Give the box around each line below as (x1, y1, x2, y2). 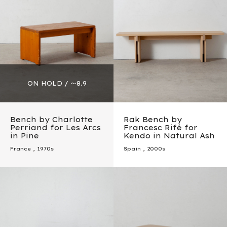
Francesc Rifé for (124, 123, 198, 133)
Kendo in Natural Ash (124, 131, 215, 141)
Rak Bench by (124, 115, 182, 125)
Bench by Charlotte (10, 115, 93, 125)
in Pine (10, 131, 39, 141)
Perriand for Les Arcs (10, 123, 101, 133)
